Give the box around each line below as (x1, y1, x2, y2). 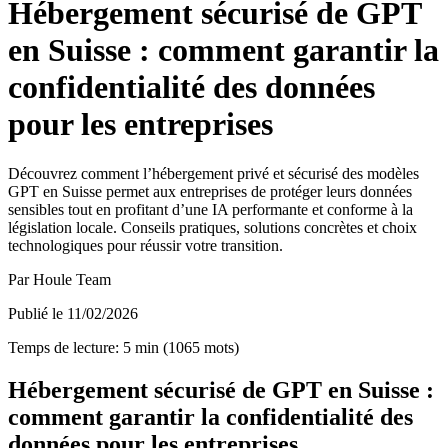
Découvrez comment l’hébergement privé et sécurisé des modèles (8, 164, 419, 182)
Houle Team (33, 270, 111, 288)
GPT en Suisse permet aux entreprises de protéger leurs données (8, 182, 412, 200)
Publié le (8, 304, 63, 322)
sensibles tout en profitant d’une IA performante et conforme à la (8, 200, 413, 218)
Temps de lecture (8, 338, 115, 356)
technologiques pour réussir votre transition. (8, 236, 283, 254)
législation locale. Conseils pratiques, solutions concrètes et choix (8, 218, 417, 236)
